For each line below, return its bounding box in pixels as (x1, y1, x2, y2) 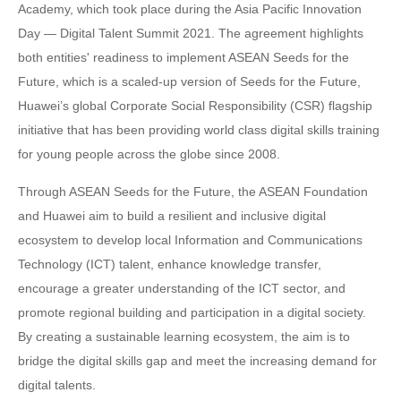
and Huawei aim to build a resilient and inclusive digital (18, 209, 326, 223)
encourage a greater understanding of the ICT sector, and (18, 281, 346, 295)
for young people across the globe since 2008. (18, 147, 280, 161)
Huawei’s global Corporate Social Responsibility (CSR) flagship (18, 98, 372, 113)
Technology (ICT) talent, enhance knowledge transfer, (18, 257, 321, 271)
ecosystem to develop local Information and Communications (18, 233, 363, 247)
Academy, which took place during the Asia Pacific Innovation (18, 2, 362, 16)
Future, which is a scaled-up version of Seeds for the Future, (18, 74, 361, 89)
